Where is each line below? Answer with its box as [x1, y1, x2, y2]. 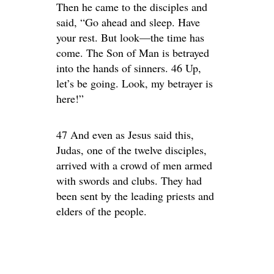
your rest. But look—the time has [56, 30, 204, 45]
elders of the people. [56, 204, 147, 218]
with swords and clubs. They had [56, 173, 202, 188]
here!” [56, 91, 84, 106]
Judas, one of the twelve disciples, [56, 143, 207, 157]
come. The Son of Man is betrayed [56, 45, 209, 60]
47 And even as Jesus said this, [56, 127, 194, 142]
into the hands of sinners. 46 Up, [56, 61, 201, 75]
